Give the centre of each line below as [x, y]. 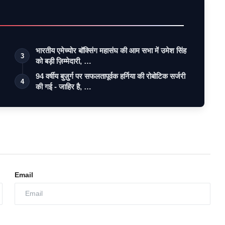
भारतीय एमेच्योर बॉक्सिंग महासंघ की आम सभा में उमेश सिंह [111, 50]
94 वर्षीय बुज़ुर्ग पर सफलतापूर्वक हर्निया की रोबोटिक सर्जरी [111, 76]
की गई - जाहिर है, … [64, 86]
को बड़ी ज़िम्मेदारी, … [64, 61]
